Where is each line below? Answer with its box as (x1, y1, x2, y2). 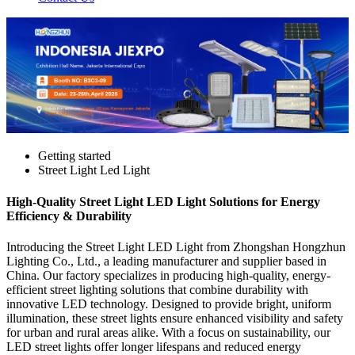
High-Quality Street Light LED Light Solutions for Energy (6, 194, 320, 208)
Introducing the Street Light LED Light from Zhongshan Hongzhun (6, 239, 345, 254)
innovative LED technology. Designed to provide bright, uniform (6, 296, 331, 311)
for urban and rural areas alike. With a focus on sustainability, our (6, 325, 330, 339)
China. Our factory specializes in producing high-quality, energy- (6, 268, 330, 282)
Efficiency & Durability (6, 208, 132, 223)
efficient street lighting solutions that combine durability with (6, 282, 308, 296)
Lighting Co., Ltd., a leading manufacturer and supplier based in (6, 254, 326, 268)
